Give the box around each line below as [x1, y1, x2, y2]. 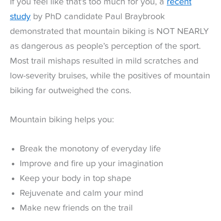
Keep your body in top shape [20, 174, 131, 184]
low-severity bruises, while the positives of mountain [10, 71, 210, 80]
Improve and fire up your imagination [20, 159, 163, 169]
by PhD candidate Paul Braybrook [31, 12, 165, 21]
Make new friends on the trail [20, 204, 133, 213]
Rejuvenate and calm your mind [20, 189, 143, 198]
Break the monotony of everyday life [20, 145, 161, 154]
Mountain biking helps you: [10, 115, 114, 125]
